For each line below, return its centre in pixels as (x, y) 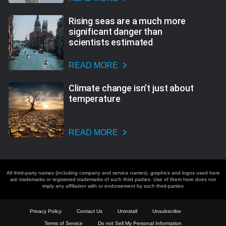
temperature (95, 98)
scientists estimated (111, 42)
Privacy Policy (46, 211)
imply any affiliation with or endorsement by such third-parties (113, 186)
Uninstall (127, 211)
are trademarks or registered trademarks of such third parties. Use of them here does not (113, 180)
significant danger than (116, 31)
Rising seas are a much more (127, 21)
